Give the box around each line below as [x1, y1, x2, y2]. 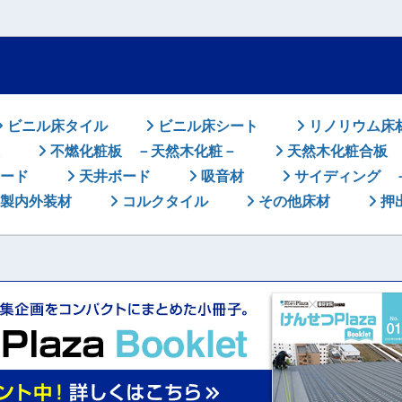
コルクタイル [118, 194, 208, 209]
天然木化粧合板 [284, 144, 388, 159]
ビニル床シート [154, 118, 258, 134]
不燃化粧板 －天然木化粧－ [47, 144, 237, 159]
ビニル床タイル [4, 118, 108, 134]
